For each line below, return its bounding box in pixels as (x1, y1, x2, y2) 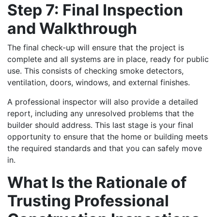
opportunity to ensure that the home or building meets (7, 131, 208, 141)
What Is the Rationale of (7, 172, 186, 192)
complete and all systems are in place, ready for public (7, 54, 209, 64)
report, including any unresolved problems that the (7, 108, 194, 118)
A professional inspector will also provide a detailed (7, 96, 198, 107)
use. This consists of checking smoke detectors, (7, 65, 184, 76)
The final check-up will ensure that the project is (7, 42, 184, 52)
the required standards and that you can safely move (7, 143, 202, 153)
